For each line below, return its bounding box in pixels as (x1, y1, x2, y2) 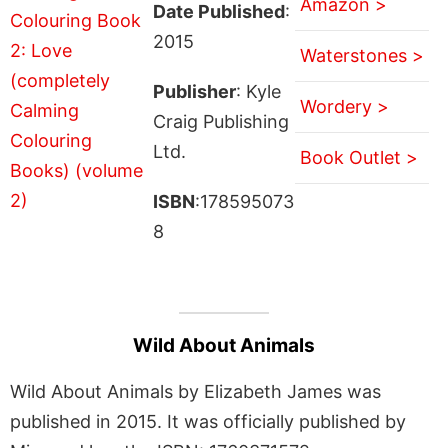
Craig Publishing (152, 110, 289, 132)
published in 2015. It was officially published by (10, 410, 406, 432)
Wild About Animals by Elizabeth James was (10, 380, 381, 402)
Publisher (152, 80, 236, 102)
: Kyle (235, 80, 281, 102)
